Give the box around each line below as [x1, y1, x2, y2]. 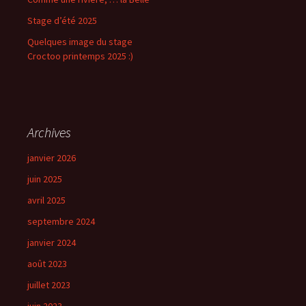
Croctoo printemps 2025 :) [27, 50, 133, 63]
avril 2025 [27, 194, 66, 207]
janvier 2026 [27, 152, 76, 165]
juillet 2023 [27, 279, 70, 292]
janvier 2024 [27, 236, 76, 249]
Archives [27, 124, 71, 141]
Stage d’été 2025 [27, 14, 97, 27]
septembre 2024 [27, 215, 95, 228]
